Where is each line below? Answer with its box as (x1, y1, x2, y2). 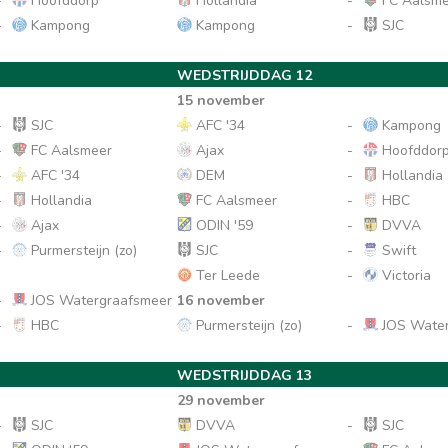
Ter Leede (192, 266, 261, 285)
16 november (177, 291, 266, 310)
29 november (177, 391, 266, 410)
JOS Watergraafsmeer (27, 291, 172, 310)
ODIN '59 (192, 216, 254, 235)
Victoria (378, 266, 432, 285)
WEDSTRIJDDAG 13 (177, 366, 313, 385)
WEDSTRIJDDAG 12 (177, 66, 313, 85)
